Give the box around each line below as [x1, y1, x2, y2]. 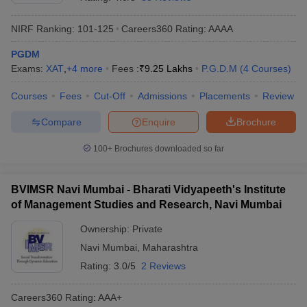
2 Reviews [141, 260, 186, 271]
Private [132, 223, 162, 234]
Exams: [11, 63, 46, 74]
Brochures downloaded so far [112, 144, 224, 153]
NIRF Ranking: [11, 23, 75, 34]
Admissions [138, 90, 187, 101]
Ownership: [80, 223, 132, 234]
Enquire [142, 116, 175, 127]
